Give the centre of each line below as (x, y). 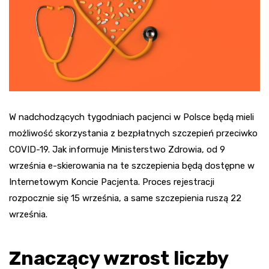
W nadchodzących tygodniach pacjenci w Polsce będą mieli (131, 117)
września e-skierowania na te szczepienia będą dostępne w (132, 165)
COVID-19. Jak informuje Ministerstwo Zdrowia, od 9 (117, 149)
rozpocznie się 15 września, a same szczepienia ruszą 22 (125, 198)
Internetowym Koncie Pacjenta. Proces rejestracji (112, 182)
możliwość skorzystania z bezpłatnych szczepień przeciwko (133, 133)
